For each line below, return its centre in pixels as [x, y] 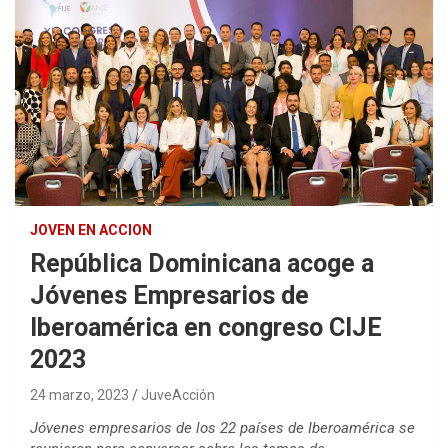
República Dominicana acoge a [202, 263]
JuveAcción [178, 394]
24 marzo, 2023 [79, 394]
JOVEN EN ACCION [91, 229]
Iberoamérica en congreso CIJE [206, 327]
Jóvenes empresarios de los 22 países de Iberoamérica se [222, 427]
